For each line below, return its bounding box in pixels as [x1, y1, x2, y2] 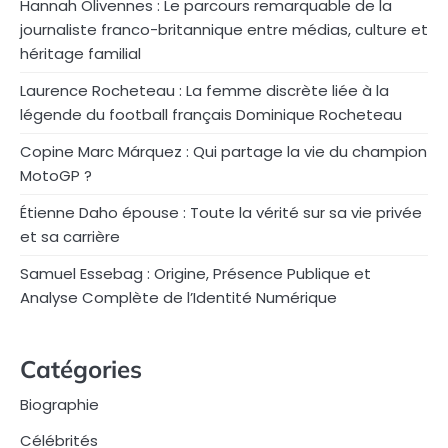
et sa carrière [20, 225, 120, 247]
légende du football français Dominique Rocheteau [20, 103, 402, 125]
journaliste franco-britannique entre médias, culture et [20, 18, 428, 40]
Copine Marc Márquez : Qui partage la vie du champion [20, 140, 427, 162]
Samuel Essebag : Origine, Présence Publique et [20, 262, 371, 284]
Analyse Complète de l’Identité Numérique [20, 286, 337, 308]
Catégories [20, 353, 142, 384]
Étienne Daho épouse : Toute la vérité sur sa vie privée [20, 201, 422, 223]
